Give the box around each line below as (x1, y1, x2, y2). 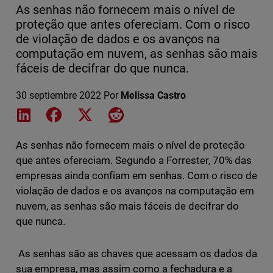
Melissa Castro (120, 90, 186, 102)
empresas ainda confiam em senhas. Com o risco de (15, 169, 258, 182)
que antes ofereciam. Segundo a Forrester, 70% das (15, 154, 252, 167)
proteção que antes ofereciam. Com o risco (15, 17, 250, 32)
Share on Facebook (63, 108, 147, 120)
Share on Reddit (122, 108, 191, 120)
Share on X (94, 108, 142, 120)
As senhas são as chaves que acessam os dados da (15, 247, 258, 260)
